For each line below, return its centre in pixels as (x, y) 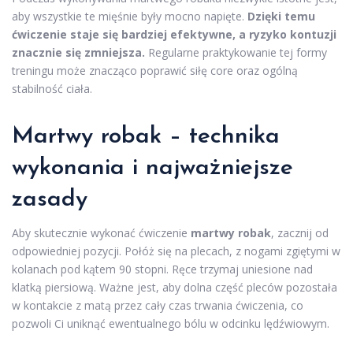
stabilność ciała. (52, 88)
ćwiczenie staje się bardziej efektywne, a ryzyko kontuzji (174, 34)
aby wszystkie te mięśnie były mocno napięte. (130, 16)
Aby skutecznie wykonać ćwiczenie (101, 232)
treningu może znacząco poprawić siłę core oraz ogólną (155, 70)
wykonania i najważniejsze (152, 168)
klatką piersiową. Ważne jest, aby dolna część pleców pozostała (175, 287)
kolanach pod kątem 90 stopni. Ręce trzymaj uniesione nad (162, 269)
